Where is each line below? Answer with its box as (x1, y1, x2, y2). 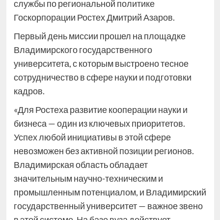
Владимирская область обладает (13, 159, 148, 170)
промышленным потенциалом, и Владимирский (13, 187, 206, 198)
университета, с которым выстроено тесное (13, 58, 189, 69)
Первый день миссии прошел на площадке (13, 30, 186, 42)
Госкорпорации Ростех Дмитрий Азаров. (13, 12, 175, 23)
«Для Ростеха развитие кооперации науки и (13, 104, 188, 115)
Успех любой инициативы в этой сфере (13, 132, 171, 143)
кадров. (13, 85, 45, 97)
